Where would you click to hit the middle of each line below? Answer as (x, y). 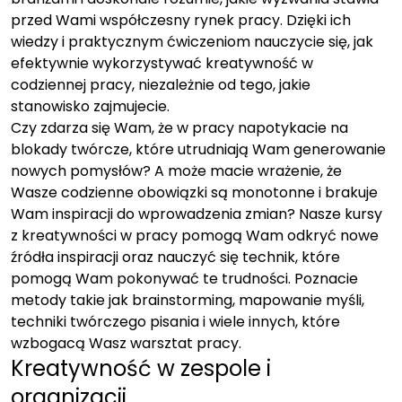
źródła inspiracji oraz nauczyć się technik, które (175, 257)
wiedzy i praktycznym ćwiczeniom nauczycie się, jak (192, 42)
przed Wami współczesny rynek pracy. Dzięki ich (181, 20)
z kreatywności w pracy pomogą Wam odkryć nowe (195, 236)
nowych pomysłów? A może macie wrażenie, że (176, 171)
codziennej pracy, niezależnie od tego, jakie (161, 85)
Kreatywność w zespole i (141, 368)
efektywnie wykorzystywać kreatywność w (162, 63)
